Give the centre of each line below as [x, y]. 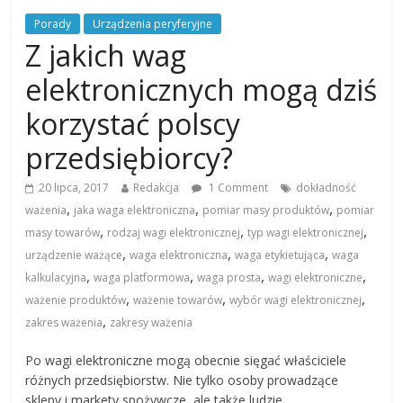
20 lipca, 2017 [74, 188]
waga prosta [229, 278]
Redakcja [157, 188]
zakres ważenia [64, 323]
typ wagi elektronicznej [306, 233]
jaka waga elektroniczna [135, 210]
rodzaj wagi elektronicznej [174, 233]
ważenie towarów [178, 300]
